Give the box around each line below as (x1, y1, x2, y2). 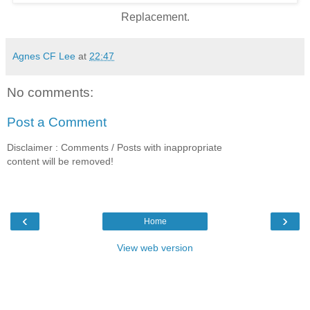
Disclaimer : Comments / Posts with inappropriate (7, 141, 222, 153)
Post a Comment (7, 115, 107, 130)
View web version (117, 242, 193, 254)
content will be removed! (7, 155, 113, 167)
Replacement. (120, 10, 190, 23)
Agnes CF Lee (12, 50, 75, 62)
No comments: (7, 84, 93, 100)
